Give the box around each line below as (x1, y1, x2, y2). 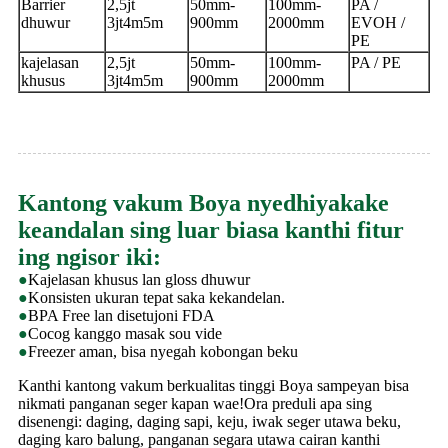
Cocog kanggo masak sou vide (28, 325, 222, 343)
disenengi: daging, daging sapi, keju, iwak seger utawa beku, (18, 413, 401, 431)
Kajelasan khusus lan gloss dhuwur (28, 271, 250, 289)
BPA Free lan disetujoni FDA (28, 307, 215, 325)
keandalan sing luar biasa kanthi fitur (18, 217, 404, 244)
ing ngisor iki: (18, 244, 161, 271)
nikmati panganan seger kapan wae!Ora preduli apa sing (18, 395, 372, 413)
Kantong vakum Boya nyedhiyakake (18, 190, 389, 217)
